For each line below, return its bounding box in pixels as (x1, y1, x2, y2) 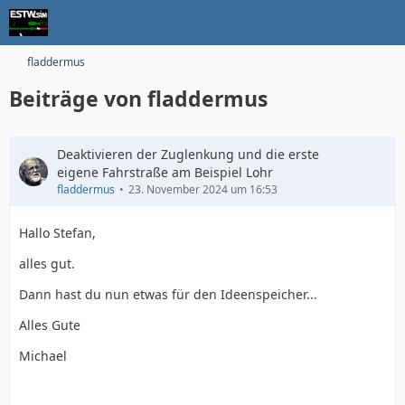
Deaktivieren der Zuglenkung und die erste (57, 146, 319, 163)
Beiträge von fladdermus (9, 84, 268, 113)
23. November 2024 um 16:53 (128, 182, 278, 197)
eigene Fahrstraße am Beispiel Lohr (57, 164, 273, 181)
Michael (19, 347, 67, 364)
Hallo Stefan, (19, 224, 96, 241)
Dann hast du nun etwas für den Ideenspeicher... (19, 286, 317, 303)
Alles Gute (19, 316, 80, 334)
